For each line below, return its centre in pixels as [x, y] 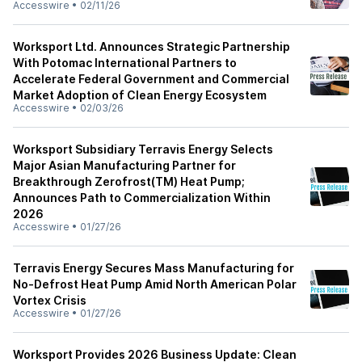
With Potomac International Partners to [125, 63]
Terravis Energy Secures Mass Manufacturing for [154, 268]
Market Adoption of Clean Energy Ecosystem [140, 95]
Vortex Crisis [50, 300]
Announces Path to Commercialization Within [142, 198]
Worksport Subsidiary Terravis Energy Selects [143, 149]
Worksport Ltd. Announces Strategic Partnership [152, 46]
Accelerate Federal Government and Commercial [151, 79]
